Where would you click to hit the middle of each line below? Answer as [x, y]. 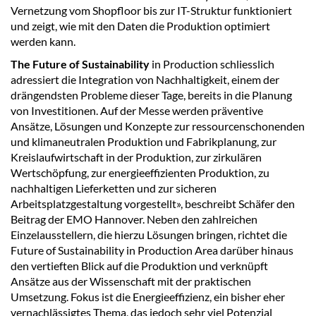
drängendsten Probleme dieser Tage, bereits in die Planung [151, 95]
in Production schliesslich [212, 64]
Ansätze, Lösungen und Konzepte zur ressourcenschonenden [158, 126]
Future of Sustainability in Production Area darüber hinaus [152, 250]
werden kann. [43, 42]
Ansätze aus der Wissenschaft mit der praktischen [131, 281]
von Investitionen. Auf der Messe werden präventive [137, 111]
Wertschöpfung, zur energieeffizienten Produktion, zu [140, 173]
